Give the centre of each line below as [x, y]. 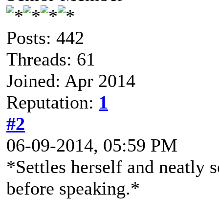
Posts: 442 [45, 38]
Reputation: [53, 102]
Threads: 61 [51, 59]
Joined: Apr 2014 [71, 81]
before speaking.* [73, 188]
